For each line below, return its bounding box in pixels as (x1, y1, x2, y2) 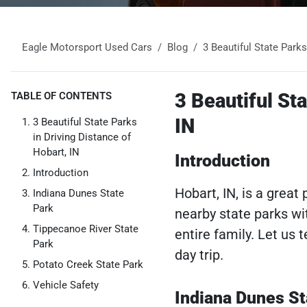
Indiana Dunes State (33, 187, 124, 199)
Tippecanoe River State (33, 223, 138, 235)
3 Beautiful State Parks (33, 116, 137, 128)
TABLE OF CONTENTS (11, 90, 112, 102)
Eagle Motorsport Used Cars (22, 41, 152, 53)
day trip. (174, 247, 223, 263)
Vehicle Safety (33, 279, 99, 291)
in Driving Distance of (33, 131, 131, 143)
